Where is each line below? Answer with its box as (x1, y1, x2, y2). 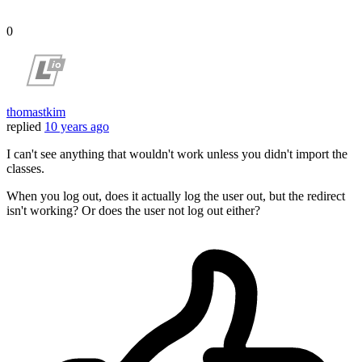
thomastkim (6, 104, 65, 119)
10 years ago (44, 119, 109, 133)
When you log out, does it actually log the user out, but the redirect (6, 188, 345, 203)
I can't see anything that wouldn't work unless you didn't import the (6, 146, 347, 161)
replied (6, 119, 41, 133)
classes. (6, 161, 44, 175)
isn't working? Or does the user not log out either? (6, 203, 260, 217)
